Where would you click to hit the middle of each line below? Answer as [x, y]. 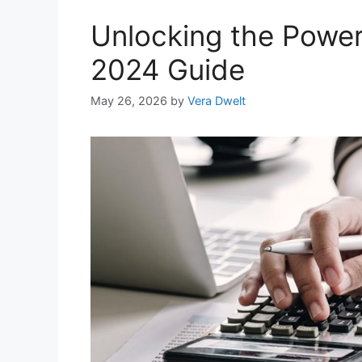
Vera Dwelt [217, 101]
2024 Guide [168, 69]
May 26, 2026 [129, 101]
